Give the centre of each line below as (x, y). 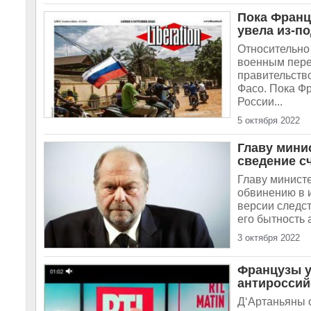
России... (260, 102)
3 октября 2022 (269, 238)
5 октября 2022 (269, 120)
